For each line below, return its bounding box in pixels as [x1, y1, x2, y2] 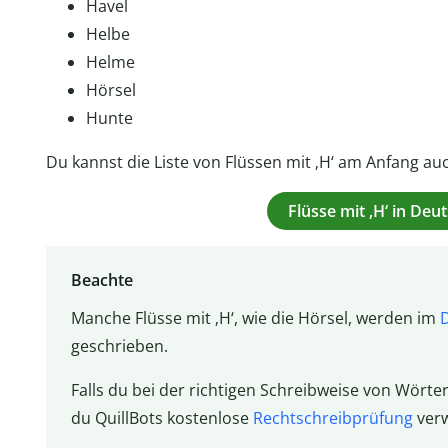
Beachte [70, 269, 133, 292]
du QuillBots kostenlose [70, 407, 253, 430]
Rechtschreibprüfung [252, 407, 413, 430]
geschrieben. [70, 335, 168, 358]
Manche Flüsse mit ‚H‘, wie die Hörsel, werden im [70, 307, 440, 330]
